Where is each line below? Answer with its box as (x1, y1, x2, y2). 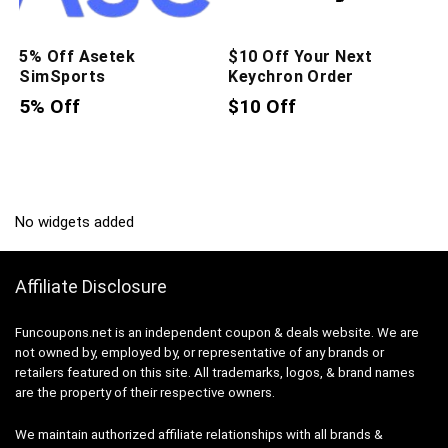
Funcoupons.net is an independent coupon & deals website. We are (15, 324, 419, 340)
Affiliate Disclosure (15, 275, 167, 297)
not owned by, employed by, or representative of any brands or (15, 344, 384, 360)
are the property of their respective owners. (15, 384, 275, 400)
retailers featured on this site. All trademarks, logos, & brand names (15, 364, 415, 380)
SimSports (19, 66, 106, 86)
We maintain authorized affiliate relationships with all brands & (15, 426, 383, 442)
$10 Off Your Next (228, 46, 373, 66)
